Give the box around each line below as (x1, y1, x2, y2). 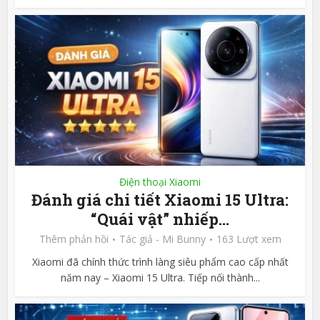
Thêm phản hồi (39, 232, 109, 246)
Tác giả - (119, 232, 162, 246)
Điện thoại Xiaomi (119, 175, 201, 189)
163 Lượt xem (216, 232, 281, 246)
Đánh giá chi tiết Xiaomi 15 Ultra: (31, 189, 289, 211)
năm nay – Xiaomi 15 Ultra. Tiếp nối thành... (60, 271, 260, 285)
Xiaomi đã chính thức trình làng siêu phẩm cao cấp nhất (31, 255, 289, 269)
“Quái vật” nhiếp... (91, 209, 229, 230)
